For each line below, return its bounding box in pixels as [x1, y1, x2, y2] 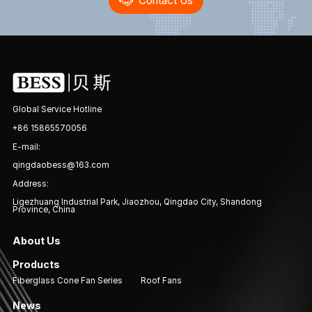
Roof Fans [140, 275, 182, 286]
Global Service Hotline [12, 104, 102, 115]
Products [12, 258, 60, 271]
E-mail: [12, 141, 40, 152]
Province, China [12, 205, 75, 215]
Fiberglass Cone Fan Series [12, 275, 123, 286]
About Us [12, 234, 61, 247]
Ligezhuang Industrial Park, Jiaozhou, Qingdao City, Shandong [12, 197, 262, 208]
